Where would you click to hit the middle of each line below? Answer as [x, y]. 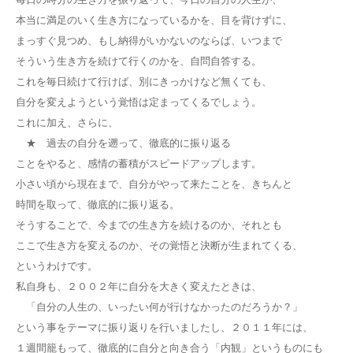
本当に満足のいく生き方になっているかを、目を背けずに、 [154, 19]
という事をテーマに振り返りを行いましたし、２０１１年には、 [164, 327]
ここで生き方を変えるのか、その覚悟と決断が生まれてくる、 [159, 245]
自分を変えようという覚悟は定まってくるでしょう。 [139, 101]
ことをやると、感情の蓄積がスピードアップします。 [139, 163]
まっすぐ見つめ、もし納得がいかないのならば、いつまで [149, 40]
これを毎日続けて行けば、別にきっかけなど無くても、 [144, 81]
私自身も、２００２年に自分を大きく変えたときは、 [139, 286]
